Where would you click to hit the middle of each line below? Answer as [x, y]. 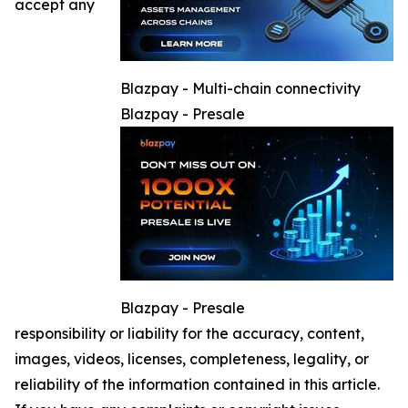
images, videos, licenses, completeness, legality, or [192, 359]
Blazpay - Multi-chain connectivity [240, 88]
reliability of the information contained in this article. [197, 384]
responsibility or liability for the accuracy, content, [189, 333]
